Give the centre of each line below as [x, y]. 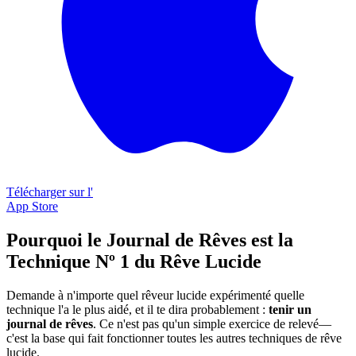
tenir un [290, 309]
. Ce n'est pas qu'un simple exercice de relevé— [212, 323]
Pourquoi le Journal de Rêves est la [150, 240]
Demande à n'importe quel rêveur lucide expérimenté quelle [155, 295]
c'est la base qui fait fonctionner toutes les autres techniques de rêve [174, 338]
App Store [32, 206]
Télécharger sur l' [50, 192]
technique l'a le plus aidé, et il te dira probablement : [137, 309]
